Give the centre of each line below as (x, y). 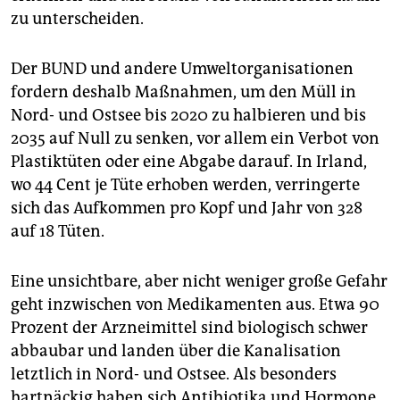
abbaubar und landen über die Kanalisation (176, 351)
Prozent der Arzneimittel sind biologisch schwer (189, 328)
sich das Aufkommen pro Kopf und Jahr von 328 (187, 208)
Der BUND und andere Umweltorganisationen (182, 69)
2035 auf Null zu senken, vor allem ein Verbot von (195, 139)
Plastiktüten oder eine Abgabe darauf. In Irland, (189, 162)
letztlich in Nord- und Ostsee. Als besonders (174, 375)
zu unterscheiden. (77, 19)
